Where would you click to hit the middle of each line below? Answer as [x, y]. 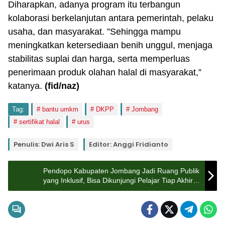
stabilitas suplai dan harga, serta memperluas [99, 59]
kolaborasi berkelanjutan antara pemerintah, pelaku [111, 18]
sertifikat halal [39, 122]
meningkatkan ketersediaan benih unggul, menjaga [110, 45]
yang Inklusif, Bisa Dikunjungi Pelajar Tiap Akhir [118, 180]
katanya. [26, 86]
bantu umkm [60, 109]
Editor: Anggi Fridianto [129, 144]
